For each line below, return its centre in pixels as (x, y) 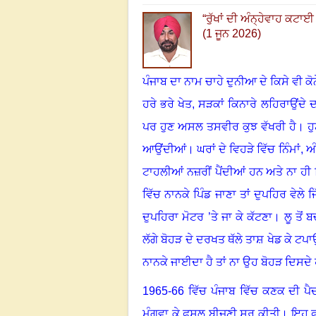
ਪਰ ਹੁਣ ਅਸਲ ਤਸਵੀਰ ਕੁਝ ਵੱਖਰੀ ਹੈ (219, 126)
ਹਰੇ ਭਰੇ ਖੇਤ (168, 104)
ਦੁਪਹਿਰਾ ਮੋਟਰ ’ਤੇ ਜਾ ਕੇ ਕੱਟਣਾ (208, 217)
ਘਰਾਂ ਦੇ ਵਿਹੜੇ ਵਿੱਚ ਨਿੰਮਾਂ (249, 149)
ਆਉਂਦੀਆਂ (164, 149)
